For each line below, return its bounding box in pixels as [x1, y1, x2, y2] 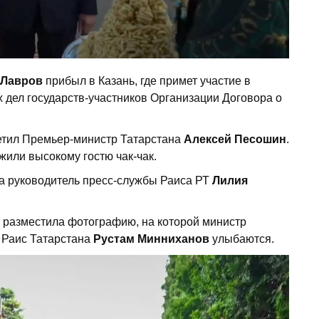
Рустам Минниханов [93, 233, 212, 246]
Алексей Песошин [181, 133, 286, 146]
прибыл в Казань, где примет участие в [43, 75, 251, 88]
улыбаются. [212, 233, 274, 246]
